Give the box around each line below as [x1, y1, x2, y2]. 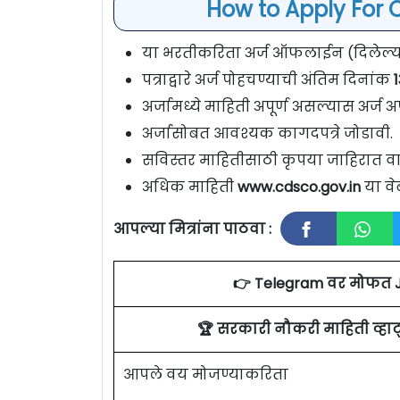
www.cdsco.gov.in [234, 176, 361, 197]
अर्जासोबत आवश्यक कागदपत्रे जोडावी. [142, 122, 393, 144]
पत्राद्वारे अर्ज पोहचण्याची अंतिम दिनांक [142, 69, 390, 90]
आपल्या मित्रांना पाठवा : [113, 218, 271, 239]
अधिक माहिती [142, 176, 234, 197]
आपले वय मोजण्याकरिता [123, 363, 288, 385]
